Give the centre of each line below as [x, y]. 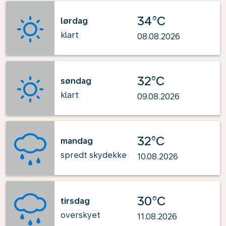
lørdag [74, 21]
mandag [77, 141]
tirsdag [75, 201]
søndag [76, 81]
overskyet [80, 215]
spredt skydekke [94, 155]
